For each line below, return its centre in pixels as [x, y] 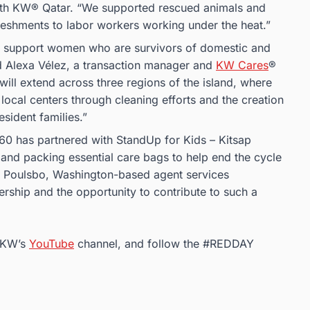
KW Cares [242, 65]
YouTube [52, 244]
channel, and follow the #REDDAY [164, 244]
